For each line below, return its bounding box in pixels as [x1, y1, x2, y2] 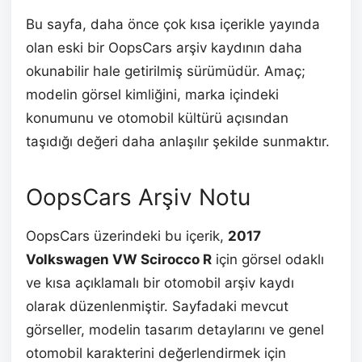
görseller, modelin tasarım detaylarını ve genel [26, 322, 324, 339]
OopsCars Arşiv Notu [26, 183, 250, 212]
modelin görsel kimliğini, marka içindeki [26, 86, 279, 103]
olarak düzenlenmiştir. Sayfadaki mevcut [26, 298, 288, 315]
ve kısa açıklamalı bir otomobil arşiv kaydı [26, 275, 294, 292]
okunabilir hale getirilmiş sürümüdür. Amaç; [26, 63, 305, 80]
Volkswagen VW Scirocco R [26, 251, 212, 268]
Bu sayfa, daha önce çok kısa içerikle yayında [26, 16, 320, 33]
